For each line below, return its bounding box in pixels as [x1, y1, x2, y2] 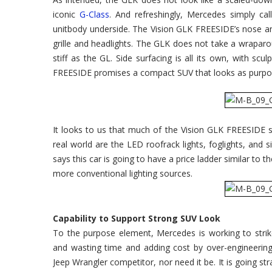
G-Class [79, 8, 109, 20]
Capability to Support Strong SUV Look [53, 212, 220, 224]
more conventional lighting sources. [53, 167, 192, 179]
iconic [53, 8, 80, 20]
